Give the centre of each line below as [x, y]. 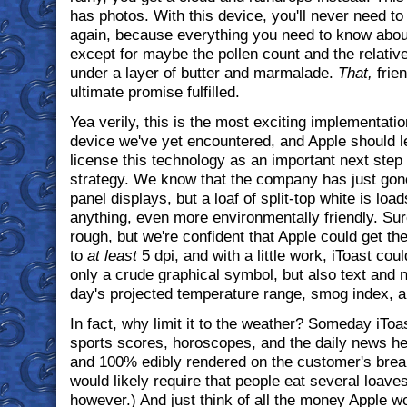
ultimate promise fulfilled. [154, 92]
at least [112, 255]
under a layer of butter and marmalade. [203, 73]
